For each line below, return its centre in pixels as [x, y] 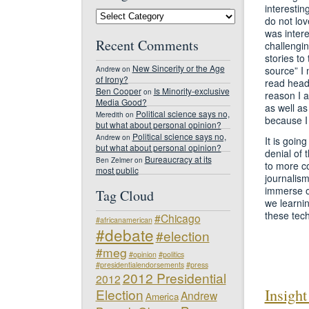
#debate [124, 234]
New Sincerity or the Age [178, 68]
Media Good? [121, 100]
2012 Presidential [174, 277]
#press [197, 264]
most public [117, 169]
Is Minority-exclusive [191, 90]
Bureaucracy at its [178, 159]
